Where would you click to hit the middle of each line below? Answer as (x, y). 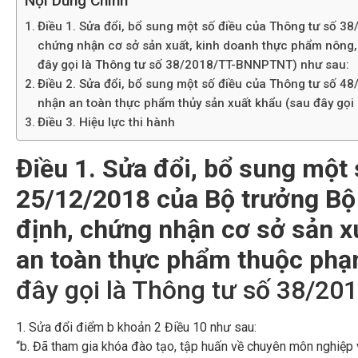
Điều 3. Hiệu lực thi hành (107, 123)
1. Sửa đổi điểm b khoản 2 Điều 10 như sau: (136, 328)
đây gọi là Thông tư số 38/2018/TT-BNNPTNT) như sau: (194, 65)
